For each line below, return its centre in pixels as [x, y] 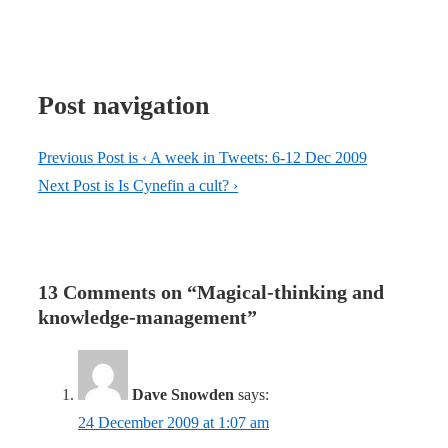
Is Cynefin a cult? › [178, 186]
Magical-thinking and [290, 292]
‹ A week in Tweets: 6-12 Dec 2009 [254, 158]
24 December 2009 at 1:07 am [173, 423]
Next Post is [78, 186]
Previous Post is [90, 158]
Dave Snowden [183, 395]
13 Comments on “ [117, 292]
